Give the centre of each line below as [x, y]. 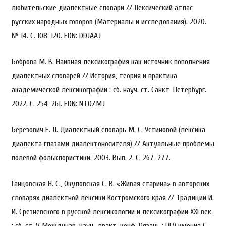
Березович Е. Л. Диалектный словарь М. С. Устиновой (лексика [108, 129]
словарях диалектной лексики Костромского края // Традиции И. [112, 197]
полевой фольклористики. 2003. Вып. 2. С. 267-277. [91, 158]
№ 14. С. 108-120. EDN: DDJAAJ [56, 36]
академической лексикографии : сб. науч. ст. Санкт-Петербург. [109, 90]
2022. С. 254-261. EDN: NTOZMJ [58, 104]
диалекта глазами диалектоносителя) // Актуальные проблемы [113, 144]
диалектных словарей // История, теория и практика [94, 75]
